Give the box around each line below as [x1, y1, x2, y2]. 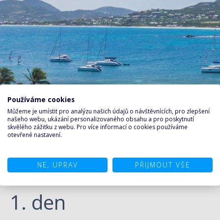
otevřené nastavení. [7, 131, 62, 139]
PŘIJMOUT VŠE [135, 160, 190, 169]
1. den [10, 188, 66, 216]
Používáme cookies [7, 95, 75, 104]
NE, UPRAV [37, 160, 78, 169]
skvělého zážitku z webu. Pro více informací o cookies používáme [7, 123, 188, 131]
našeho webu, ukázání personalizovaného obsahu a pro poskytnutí [7, 115, 194, 123]
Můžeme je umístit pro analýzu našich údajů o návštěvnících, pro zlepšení [7, 107, 210, 115]
